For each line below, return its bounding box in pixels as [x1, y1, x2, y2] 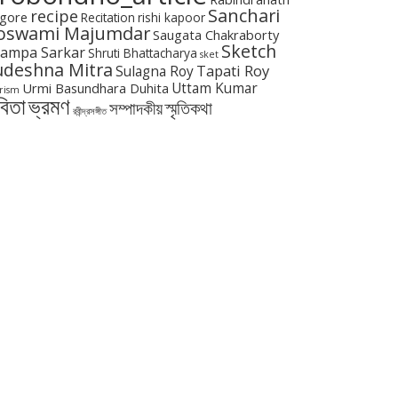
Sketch [221, 39, 276, 64]
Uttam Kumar [171, 79, 258, 99]
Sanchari [208, 4, 280, 28]
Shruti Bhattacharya [88, 44, 197, 62]
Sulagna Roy [115, 62, 194, 82]
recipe [30, 5, 78, 28]
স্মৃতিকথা [165, 96, 212, 121]
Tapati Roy [196, 60, 269, 82]
